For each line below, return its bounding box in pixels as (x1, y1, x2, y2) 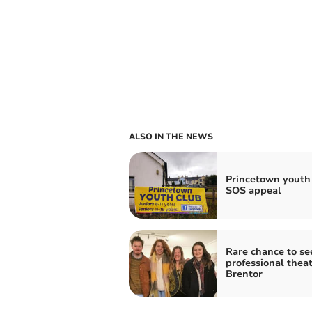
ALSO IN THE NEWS (128, 130, 213, 142)
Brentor (225, 267, 263, 281)
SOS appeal (225, 183, 281, 197)
